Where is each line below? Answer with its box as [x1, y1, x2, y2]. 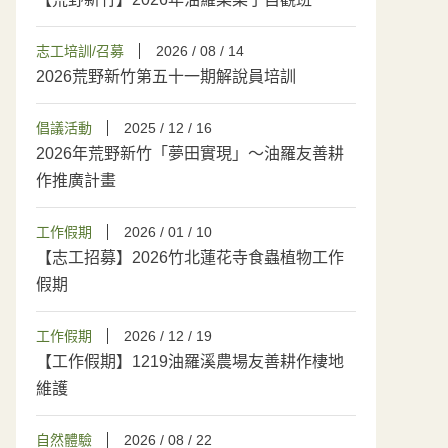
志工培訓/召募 [36, 43, 124, 59]
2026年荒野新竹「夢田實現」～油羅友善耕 [36, 145, 344, 162]
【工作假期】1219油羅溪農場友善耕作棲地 [36, 353, 344, 370]
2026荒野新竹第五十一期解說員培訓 [36, 68, 296, 85]
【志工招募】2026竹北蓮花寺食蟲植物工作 [36, 249, 344, 266]
